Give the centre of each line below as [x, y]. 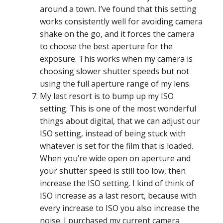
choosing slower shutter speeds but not [114, 71]
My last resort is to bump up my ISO [107, 96]
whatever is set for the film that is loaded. [116, 146]
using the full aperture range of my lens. [115, 84]
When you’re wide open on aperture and [115, 159]
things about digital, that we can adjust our [120, 121]
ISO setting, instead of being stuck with [113, 134]
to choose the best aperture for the [106, 47]
